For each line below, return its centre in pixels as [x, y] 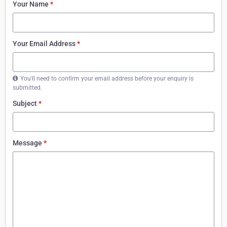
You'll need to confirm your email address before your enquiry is [107, 78]
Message [28, 143]
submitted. [27, 87]
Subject [26, 103]
